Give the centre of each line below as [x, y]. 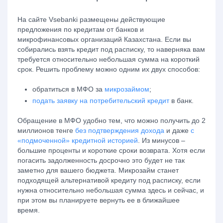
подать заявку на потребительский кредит [101, 101]
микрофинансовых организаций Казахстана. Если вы [104, 39]
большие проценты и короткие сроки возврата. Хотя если [111, 150]
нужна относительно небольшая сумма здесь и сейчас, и [111, 190]
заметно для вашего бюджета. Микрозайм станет [98, 170]
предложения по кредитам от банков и [81, 29]
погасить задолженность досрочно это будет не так [101, 160]
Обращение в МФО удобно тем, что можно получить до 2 [111, 120]
